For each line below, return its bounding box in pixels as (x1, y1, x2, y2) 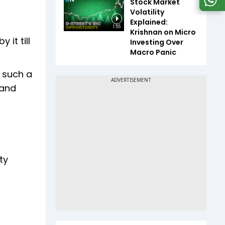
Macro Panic (130, 47, 176, 58)
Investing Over (130, 37, 183, 48)
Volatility (130, 7, 164, 18)
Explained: (130, 17, 168, 28)
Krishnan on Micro (130, 27, 196, 38)
